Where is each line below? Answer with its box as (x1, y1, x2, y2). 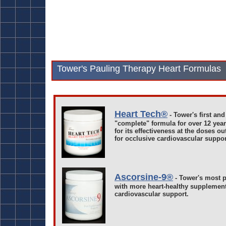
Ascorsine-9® (115, 172, 173, 182)
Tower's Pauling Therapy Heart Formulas (57, 64, 221, 74)
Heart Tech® (115, 109, 167, 119)
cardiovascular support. (115, 190, 189, 198)
